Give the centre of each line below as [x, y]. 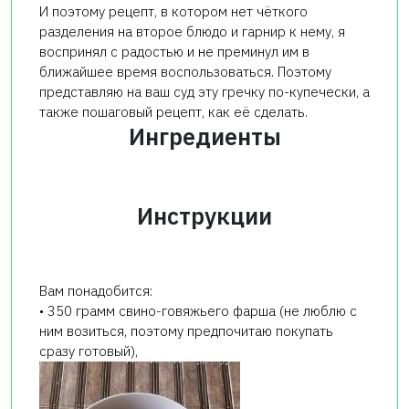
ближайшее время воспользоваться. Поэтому [185, 71]
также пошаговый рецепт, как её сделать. [173, 111]
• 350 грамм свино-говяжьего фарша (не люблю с [198, 310]
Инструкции [204, 215]
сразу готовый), [89, 351]
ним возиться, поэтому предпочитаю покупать [186, 330]
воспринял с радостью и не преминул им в [174, 51]
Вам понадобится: [96, 290]
